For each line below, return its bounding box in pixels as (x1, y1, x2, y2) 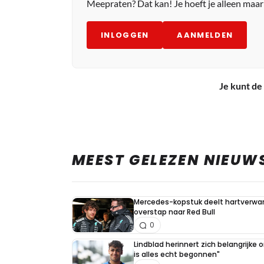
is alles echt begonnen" (134, 249, 220, 259)
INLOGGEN (101, 29, 149, 41)
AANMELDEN (177, 29, 233, 41)
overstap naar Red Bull (134, 207, 215, 217)
